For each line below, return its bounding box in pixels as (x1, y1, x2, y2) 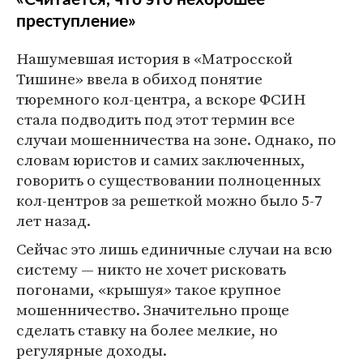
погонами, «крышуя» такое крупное (16, 279, 281, 301)
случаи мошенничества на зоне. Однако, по (16, 129, 336, 151)
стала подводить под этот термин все (16, 109, 295, 130)
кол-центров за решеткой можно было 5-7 (16, 190, 322, 211)
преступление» (16, 13, 136, 31)
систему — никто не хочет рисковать (16, 258, 286, 280)
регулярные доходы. (16, 340, 167, 361)
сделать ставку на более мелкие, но (16, 319, 278, 341)
